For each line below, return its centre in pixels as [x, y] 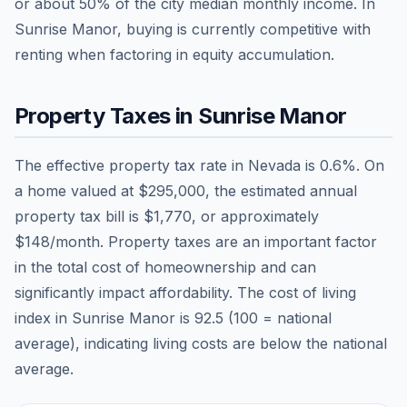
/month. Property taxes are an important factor [213, 241]
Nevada [274, 165]
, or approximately [255, 216]
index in [43, 318]
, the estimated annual [281, 190]
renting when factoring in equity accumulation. [174, 54]
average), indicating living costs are [135, 343]
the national [344, 343]
